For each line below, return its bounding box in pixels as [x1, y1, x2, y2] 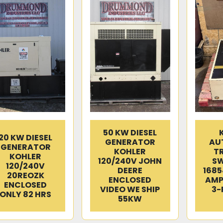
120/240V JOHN [98, 155, 162, 167]
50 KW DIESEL [103, 127, 157, 138]
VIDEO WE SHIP [100, 184, 160, 195]
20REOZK [6, 169, 44, 181]
